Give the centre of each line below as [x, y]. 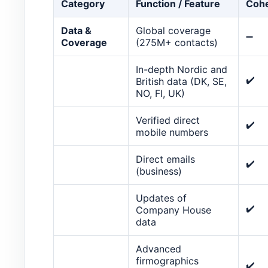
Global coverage [173, 30]
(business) [159, 171]
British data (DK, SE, [181, 81]
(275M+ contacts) [177, 42]
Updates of [161, 198]
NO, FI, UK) [160, 93]
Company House [173, 210]
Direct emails [165, 159]
